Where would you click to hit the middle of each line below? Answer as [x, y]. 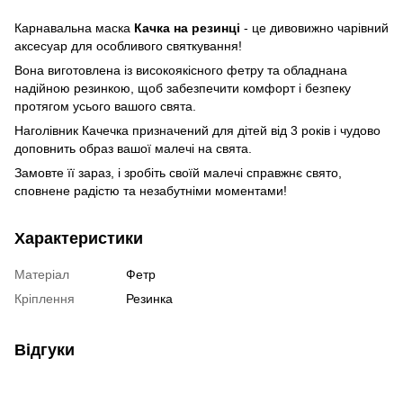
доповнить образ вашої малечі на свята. [133, 148]
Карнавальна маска [74, 27]
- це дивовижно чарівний [314, 27]
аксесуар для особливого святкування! [128, 45]
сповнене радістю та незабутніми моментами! [151, 190]
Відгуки [45, 349]
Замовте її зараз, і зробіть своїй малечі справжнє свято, [178, 172]
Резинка [149, 298]
